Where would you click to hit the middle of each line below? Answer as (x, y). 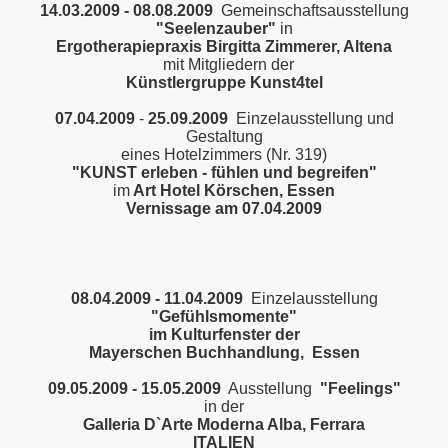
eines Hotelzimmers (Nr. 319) (224, 154)
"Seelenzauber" (217, 28)
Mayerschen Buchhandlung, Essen (224, 352)
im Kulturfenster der (224, 334)
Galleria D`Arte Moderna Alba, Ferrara (224, 424)
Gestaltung (224, 136)
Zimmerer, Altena (326, 46)
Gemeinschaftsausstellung (314, 10)
